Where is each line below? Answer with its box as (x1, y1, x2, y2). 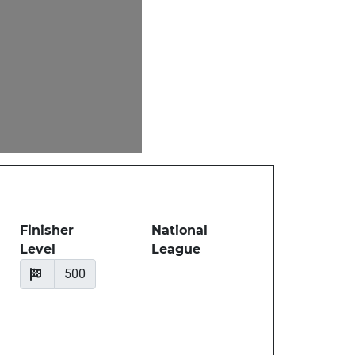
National (151, 223, 208, 239)
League (151, 242, 201, 258)
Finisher (20, 223, 74, 239)
